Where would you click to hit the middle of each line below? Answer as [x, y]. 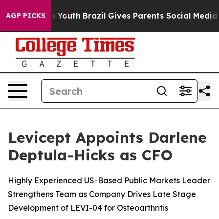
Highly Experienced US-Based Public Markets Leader [109, 180]
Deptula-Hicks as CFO [90, 155]
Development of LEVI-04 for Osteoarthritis [88, 208]
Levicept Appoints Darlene [107, 137]
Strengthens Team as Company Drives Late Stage [102, 194]
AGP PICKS [26, 16]
